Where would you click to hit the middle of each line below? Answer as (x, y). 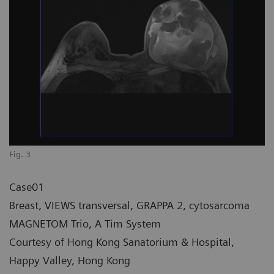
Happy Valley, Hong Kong (70, 261)
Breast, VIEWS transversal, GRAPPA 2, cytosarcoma (129, 206)
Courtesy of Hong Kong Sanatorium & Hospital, (122, 242)
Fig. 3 (20, 154)
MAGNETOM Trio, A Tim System (85, 224)
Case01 (27, 187)
